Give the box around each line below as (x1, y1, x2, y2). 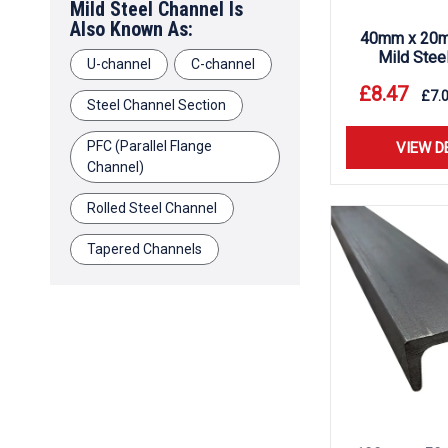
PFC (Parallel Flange (87, 138, 212, 154)
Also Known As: (70, 17, 193, 41)
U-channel (87, 56, 151, 72)
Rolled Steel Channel (87, 200, 217, 216)
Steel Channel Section (87, 97, 226, 113)
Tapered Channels (87, 241, 202, 257)
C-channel (191, 56, 255, 72)
